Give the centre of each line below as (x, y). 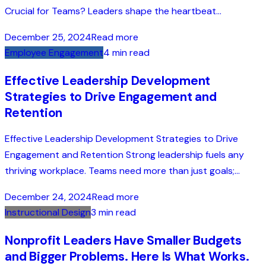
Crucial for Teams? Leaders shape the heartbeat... (113, 11)
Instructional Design (48, 213)
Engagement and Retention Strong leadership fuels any (124, 155)
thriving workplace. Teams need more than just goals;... (122, 171)
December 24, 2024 (48, 197)
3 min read (113, 213)
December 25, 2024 (48, 37)
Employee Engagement (54, 53)
